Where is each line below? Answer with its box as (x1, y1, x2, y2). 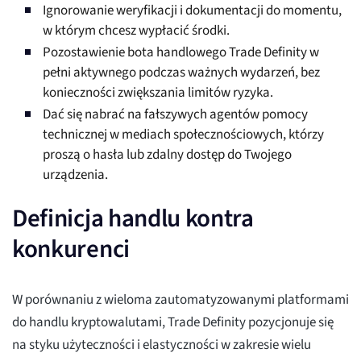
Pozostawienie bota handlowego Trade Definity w (43, 43, 319, 63)
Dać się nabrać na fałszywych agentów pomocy (43, 105, 308, 125)
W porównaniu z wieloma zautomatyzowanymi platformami (12, 290, 349, 310)
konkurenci (12, 231, 130, 268)
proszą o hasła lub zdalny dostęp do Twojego (43, 145, 292, 165)
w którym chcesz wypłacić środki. (43, 21, 230, 41)
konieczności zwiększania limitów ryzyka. (43, 83, 273, 103)
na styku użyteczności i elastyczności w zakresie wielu (12, 335, 311, 355)
